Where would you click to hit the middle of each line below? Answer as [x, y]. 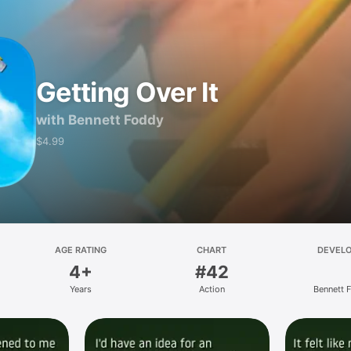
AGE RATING [80, 250]
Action [212, 289]
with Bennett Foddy [100, 119]
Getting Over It [127, 92]
